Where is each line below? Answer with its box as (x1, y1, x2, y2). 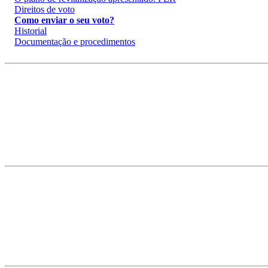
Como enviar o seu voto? (14, 15, 114, 26)
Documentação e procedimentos (14, 36, 135, 47)
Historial (14, 26, 47, 36)
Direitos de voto (14, 4, 75, 15)
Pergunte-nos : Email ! (5, 145, 89, 156)
